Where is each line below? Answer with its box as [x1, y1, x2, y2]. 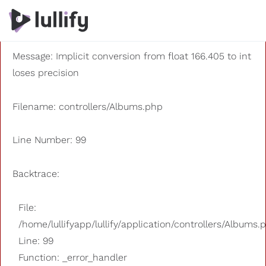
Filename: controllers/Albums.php [12, 101, 163, 112]
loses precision [12, 67, 79, 78]
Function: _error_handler [18, 252, 127, 262]
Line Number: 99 [12, 135, 86, 145]
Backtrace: [12, 169, 59, 179]
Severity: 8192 [12, 17, 73, 27]
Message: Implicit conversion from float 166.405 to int [12, 50, 251, 61]
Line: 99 [18, 235, 53, 246]
